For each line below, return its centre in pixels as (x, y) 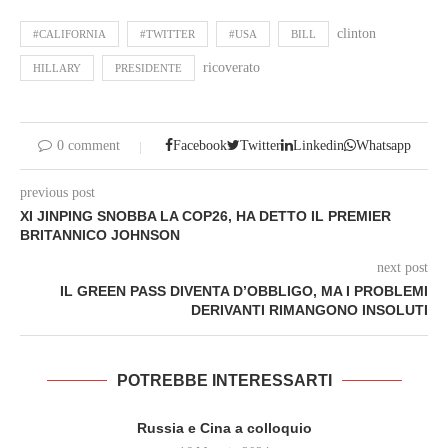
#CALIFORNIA (69, 34)
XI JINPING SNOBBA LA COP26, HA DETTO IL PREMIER (205, 216)
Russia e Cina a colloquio (224, 428)
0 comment (88, 146)
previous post (57, 193)
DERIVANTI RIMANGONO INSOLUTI (309, 310)
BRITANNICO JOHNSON (100, 235)
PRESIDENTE (148, 68)
